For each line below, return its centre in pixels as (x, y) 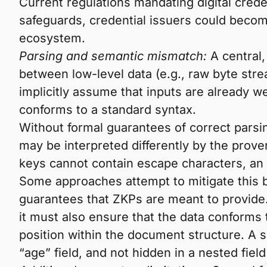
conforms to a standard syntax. (108, 110)
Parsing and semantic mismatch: (113, 56)
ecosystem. (52, 38)
